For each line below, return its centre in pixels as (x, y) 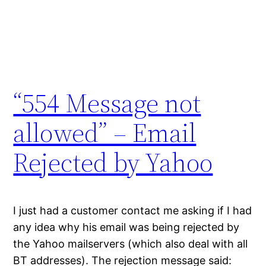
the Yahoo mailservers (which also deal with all (131, 243)
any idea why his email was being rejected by (126, 227)
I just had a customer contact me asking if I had (133, 210)
